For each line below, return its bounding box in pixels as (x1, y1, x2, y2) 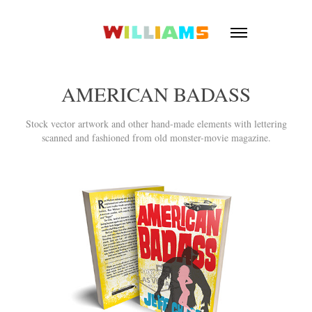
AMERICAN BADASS (61, 80, 251, 108)
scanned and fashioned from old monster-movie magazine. (41, 131, 271, 145)
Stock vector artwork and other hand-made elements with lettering (25, 117, 287, 131)
